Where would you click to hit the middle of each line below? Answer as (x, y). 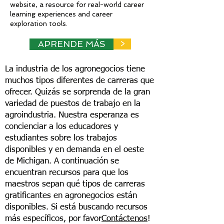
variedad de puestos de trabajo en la (73, 104)
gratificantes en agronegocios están (71, 196)
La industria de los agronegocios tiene (75, 69)
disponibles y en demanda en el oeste (74, 150)
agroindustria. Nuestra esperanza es (72, 115)
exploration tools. (39, 23)
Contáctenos (124, 219)
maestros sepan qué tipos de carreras (75, 184)
